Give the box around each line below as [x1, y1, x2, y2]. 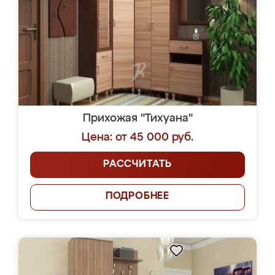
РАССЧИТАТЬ [103, 160, 172, 169]
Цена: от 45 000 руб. [82, 132, 193, 143]
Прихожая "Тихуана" [82, 113, 193, 124]
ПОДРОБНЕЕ [105, 192, 170, 201]
